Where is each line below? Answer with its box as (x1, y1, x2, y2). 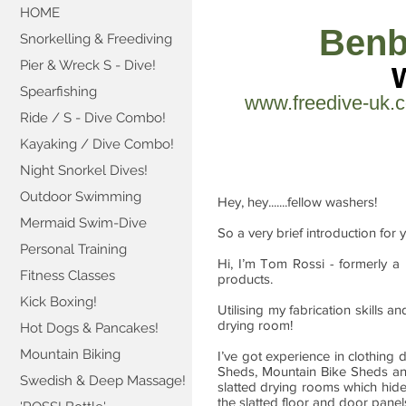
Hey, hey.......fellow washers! (217, 194, 377, 209)
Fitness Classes (20, 267, 115, 284)
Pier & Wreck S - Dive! (20, 57, 156, 73)
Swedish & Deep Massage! (20, 372, 186, 389)
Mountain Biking (20, 346, 121, 362)
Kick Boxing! (20, 294, 97, 310)
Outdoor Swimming (20, 188, 141, 205)
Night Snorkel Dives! (20, 162, 148, 179)
